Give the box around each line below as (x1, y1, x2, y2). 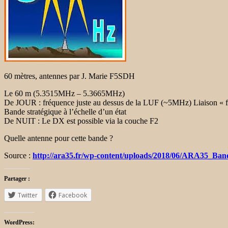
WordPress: (4, 218, 35, 226)
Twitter (18, 190, 38, 199)
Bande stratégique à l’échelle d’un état (4, 107, 126, 116)
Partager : (4, 175, 30, 182)
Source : (4, 151, 33, 160)
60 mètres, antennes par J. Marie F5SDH (4, 71, 135, 80)
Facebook (59, 190, 87, 199)
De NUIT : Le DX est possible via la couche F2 (4, 116, 158, 125)
